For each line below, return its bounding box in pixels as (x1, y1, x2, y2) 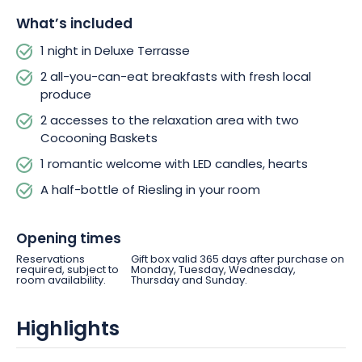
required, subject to (16, 262, 119, 279)
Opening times (16, 228, 121, 251)
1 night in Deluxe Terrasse (40, 42, 190, 62)
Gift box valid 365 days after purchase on (130, 251, 344, 268)
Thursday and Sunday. (130, 272, 247, 289)
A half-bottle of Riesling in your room (40, 181, 260, 201)
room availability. (16, 272, 106, 289)
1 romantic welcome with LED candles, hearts (40, 155, 308, 175)
